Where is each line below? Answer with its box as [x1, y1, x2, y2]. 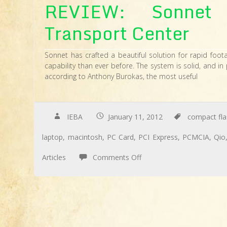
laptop [42, 132, 63, 142]
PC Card [106, 132, 134, 142]
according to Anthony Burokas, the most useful [45, 71, 198, 81]
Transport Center [45, 19, 190, 48]
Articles [42, 152, 66, 162]
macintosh [67, 132, 102, 142]
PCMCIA [182, 132, 210, 142]
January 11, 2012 [107, 111, 163, 122]
